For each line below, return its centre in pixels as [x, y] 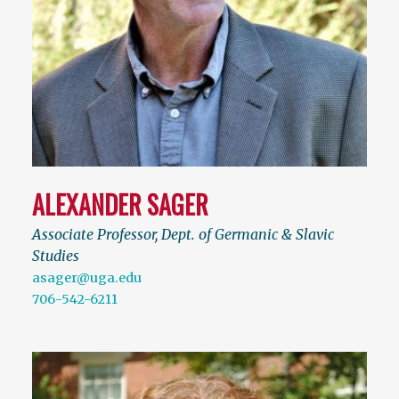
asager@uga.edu [87, 277]
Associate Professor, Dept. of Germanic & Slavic [183, 234]
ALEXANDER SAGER [120, 204]
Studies [56, 255]
